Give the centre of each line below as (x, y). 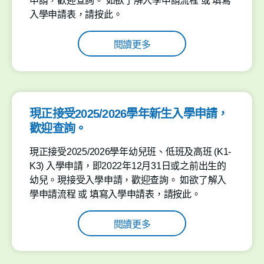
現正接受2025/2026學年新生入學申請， (129, 114)
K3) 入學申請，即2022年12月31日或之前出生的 (128, 166)
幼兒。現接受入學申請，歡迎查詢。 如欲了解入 (128, 180)
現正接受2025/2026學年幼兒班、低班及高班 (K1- (131, 152)
